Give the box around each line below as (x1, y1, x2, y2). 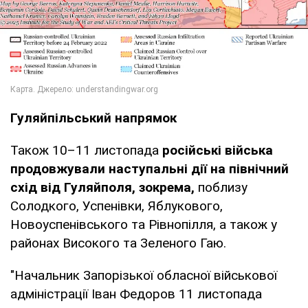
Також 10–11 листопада (10, 142, 162, 159)
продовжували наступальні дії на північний (10, 161, 289, 177)
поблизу (195, 179, 247, 196)
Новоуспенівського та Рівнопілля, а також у (10, 217, 277, 233)
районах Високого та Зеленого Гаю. (10, 235, 226, 252)
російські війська (162, 142, 273, 159)
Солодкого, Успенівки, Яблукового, (10, 198, 223, 214)
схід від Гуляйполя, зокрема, (10, 179, 195, 196)
